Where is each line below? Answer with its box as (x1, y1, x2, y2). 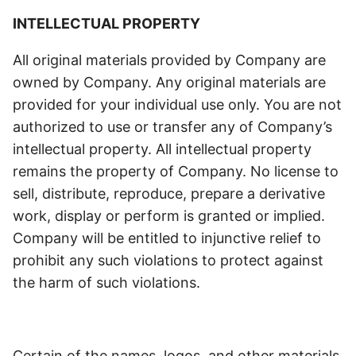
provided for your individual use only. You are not (13, 96, 342, 113)
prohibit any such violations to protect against (13, 252, 323, 269)
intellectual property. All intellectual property (13, 141, 311, 157)
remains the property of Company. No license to (13, 163, 339, 180)
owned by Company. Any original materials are (13, 74, 326, 91)
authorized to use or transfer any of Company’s (13, 118, 332, 135)
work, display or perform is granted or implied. (13, 207, 325, 224)
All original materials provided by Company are (13, 52, 326, 68)
